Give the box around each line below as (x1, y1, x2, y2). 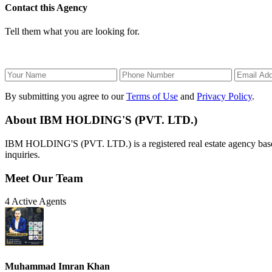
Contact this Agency (5, 2, 87, 13)
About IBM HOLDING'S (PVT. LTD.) (5, 114, 197, 127)
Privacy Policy (197, 91, 252, 102)
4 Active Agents (5, 196, 66, 207)
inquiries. (5, 149, 40, 160)
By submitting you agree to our (5, 91, 126, 102)
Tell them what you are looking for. (5, 26, 140, 37)
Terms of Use (126, 91, 178, 102)
